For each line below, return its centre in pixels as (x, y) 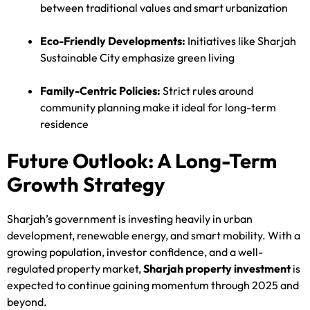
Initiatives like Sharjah (241, 41)
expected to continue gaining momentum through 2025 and (153, 285)
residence (64, 124)
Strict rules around (207, 91)
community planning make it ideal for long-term (158, 108)
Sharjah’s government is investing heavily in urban (130, 219)
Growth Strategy (86, 185)
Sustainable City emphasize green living (137, 58)
